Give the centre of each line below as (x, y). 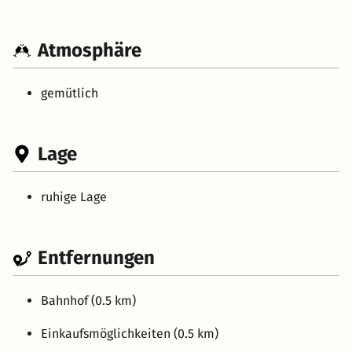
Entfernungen (96, 257)
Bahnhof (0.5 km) (88, 300)
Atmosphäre (90, 50)
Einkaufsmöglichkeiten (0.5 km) (130, 333)
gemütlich (70, 93)
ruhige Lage (74, 196)
